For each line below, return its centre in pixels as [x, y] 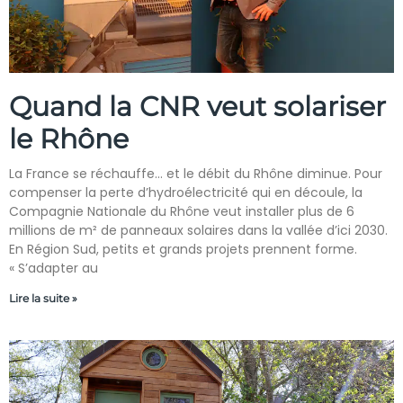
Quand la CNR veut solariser [197, 107]
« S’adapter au [54, 268]
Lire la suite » [43, 298]
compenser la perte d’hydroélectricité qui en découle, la [186, 193]
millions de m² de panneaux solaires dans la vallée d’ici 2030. [198, 230]
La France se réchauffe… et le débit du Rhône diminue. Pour [196, 174]
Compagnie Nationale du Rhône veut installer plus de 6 [182, 211]
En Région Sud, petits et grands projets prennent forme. [183, 249]
